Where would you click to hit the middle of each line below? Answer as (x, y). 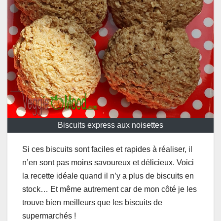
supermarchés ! (49, 216)
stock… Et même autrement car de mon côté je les (110, 189)
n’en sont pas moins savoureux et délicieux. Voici (108, 162)
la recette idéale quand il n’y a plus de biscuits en (108, 176)
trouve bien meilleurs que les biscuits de (92, 202)
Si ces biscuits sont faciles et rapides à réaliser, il (107, 149)
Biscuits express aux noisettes (110, 125)
